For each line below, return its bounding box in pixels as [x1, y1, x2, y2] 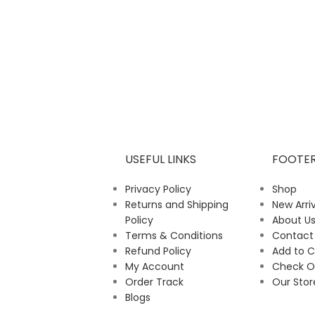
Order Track [124, 275, 184, 290]
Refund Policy [124, 244, 191, 259]
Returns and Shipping [124, 198, 229, 212]
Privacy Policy [124, 182, 191, 197]
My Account [124, 259, 184, 274]
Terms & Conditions [124, 229, 223, 243]
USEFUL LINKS [124, 151, 196, 168]
